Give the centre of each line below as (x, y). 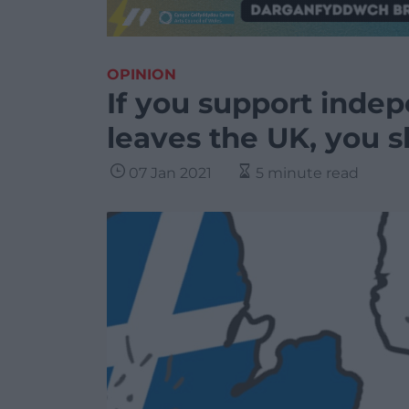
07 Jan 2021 (170, 173)
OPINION (142, 74)
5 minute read (307, 173)
